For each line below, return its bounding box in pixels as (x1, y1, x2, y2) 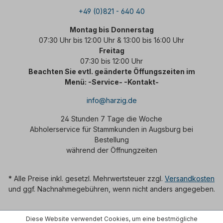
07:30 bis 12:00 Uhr (80, 57, 143, 66)
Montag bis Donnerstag (69, 25, 154, 34)
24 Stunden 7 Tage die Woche (61, 114, 162, 123)
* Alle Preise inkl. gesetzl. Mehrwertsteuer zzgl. (8, 174, 165, 183)
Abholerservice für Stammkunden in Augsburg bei (30, 125, 193, 134)
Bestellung (94, 135, 129, 144)
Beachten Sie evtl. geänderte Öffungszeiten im (28, 67, 195, 76)
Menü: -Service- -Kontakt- (64, 78, 159, 87)
